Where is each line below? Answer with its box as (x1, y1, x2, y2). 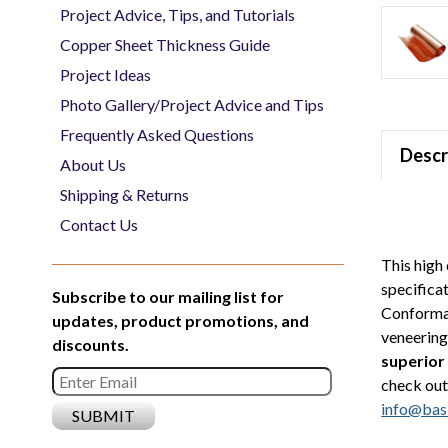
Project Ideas (60, 64, 151, 84)
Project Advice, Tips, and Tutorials (60, 4, 295, 24)
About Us (60, 154, 126, 174)
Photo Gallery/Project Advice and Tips (60, 94, 324, 114)
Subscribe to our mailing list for (52, 286, 284, 306)
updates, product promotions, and (52, 310, 309, 330)
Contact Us (60, 214, 138, 234)
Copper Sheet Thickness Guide (60, 34, 270, 54)
